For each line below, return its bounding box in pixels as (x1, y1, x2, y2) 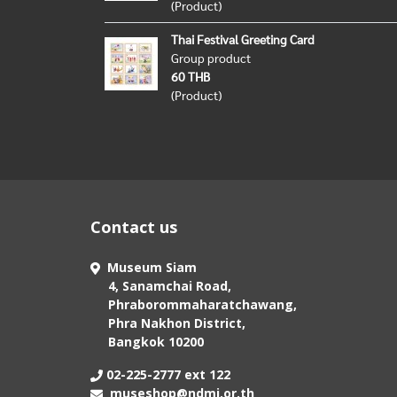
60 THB (171, 68, 210, 84)
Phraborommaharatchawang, (90, 296, 297, 313)
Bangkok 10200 (90, 333, 204, 350)
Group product (171, 50, 251, 66)
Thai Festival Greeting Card (171, 31, 315, 47)
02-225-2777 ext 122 (103, 366, 230, 383)
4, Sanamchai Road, (90, 277, 235, 294)
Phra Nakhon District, (90, 315, 245, 331)
